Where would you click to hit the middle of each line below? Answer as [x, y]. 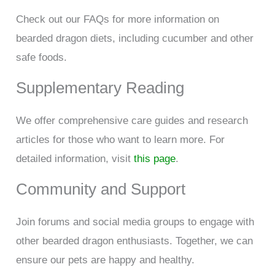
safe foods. [42, 58]
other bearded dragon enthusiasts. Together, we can [135, 241]
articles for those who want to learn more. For [121, 140]
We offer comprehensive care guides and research [132, 121]
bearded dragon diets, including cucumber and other [135, 39]
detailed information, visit [75, 159]
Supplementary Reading [100, 88]
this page [155, 159]
